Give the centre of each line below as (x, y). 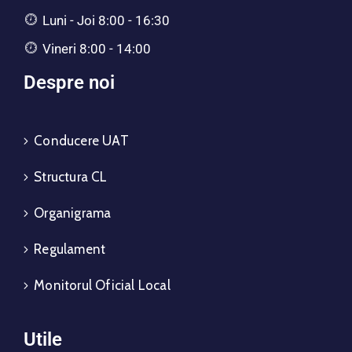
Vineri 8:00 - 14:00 (96, 49)
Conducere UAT (81, 141)
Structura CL (71, 177)
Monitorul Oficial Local (102, 286)
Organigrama (73, 213)
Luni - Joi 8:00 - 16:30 (106, 21)
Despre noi (69, 83)
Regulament (70, 249)
